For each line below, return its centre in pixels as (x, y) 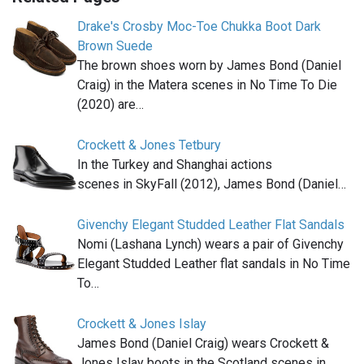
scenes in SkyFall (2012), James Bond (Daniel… (212, 184)
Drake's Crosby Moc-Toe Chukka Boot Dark (199, 27)
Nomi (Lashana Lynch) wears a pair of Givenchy (210, 245)
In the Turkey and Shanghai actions (175, 165)
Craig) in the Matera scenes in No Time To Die (207, 85)
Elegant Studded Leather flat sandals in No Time (214, 264)
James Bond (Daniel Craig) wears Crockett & (203, 344)
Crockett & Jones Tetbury (149, 145)
